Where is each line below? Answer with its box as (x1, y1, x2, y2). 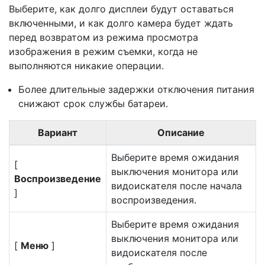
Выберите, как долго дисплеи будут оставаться (9, 3, 234, 15)
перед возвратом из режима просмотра (9, 31, 198, 43)
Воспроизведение (14, 173, 101, 185)
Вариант (38, 127, 77, 138)
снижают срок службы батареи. (18, 98, 168, 109)
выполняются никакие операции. (9, 60, 164, 72)
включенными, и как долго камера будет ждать (9, 17, 233, 29)
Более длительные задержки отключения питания (18, 83, 254, 95)
